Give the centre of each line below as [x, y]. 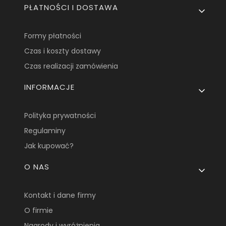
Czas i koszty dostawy [63, 51]
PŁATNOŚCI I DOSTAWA [71, 7]
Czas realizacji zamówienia [71, 66]
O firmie [39, 210]
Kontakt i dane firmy [60, 195]
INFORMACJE [50, 87]
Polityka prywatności [60, 115]
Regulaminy [45, 130]
